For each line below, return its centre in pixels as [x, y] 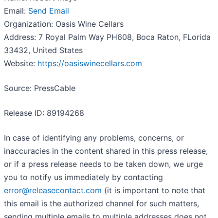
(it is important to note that [154, 191]
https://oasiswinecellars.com [90, 64]
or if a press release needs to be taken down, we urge [103, 164]
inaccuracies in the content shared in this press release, [106, 151]
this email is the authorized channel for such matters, [101, 204]
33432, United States [43, 50]
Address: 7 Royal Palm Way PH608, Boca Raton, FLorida [107, 37]
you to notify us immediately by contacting [83, 177]
